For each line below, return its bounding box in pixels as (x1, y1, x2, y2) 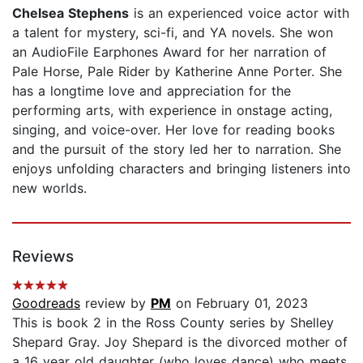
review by (80, 294, 151, 311)
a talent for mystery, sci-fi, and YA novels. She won (12, 23, 333, 41)
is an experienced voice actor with (129, 4, 349, 21)
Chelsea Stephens (12, 4, 129, 21)
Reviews (12, 246, 74, 266)
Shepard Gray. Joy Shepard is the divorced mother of (12, 333, 348, 350)
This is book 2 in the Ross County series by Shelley (12, 314, 334, 331)
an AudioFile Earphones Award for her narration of (12, 43, 327, 60)
